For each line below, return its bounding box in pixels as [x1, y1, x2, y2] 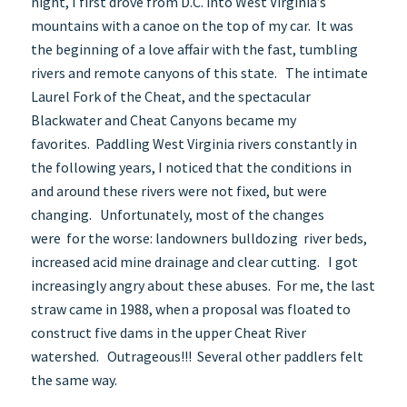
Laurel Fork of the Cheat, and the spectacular [30, 86, 311, 105]
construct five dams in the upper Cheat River [30, 323, 306, 342]
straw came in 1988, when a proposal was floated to [30, 299, 351, 318]
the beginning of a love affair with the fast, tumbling [30, 39, 358, 58]
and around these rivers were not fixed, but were [30, 181, 327, 200]
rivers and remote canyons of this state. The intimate [30, 63, 368, 82]
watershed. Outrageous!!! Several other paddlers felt [30, 346, 363, 365]
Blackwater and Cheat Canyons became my [30, 110, 296, 129]
